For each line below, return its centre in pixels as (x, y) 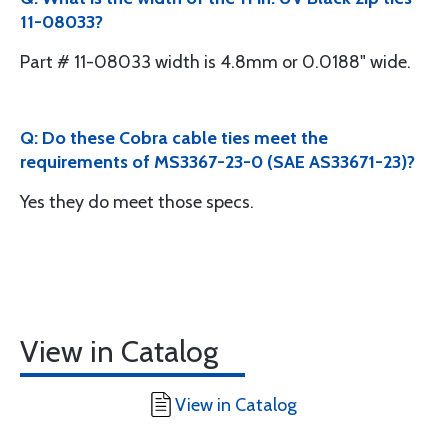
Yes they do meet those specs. (137, 202)
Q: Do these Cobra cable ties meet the (174, 138)
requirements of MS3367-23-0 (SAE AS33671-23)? (217, 162)
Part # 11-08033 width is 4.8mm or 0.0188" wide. (215, 62)
